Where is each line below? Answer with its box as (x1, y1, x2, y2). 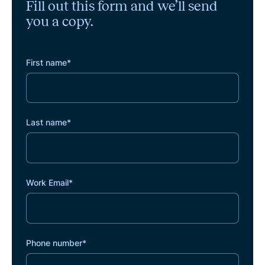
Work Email (25, 177, 69, 188)
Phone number (25, 238, 82, 248)
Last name (25, 118, 67, 128)
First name (25, 57, 67, 67)
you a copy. (25, 13, 93, 29)
